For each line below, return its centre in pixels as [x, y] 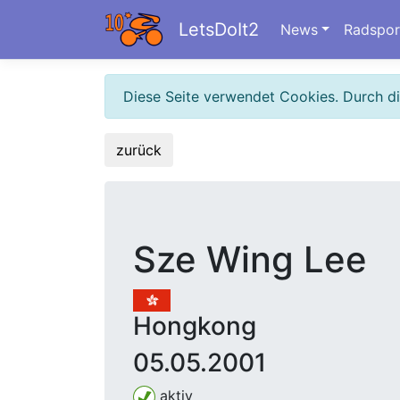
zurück [139, 150]
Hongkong [195, 326]
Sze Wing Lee [250, 259]
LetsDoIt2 [218, 29]
